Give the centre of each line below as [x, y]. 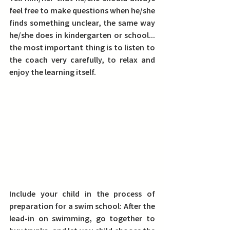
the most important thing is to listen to [82, 47]
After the [139, 206]
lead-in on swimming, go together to [82, 218]
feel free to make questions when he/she [82, 10]
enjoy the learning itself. [53, 72]
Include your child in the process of [82, 194]
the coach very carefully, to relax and [82, 60]
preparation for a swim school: [66, 206]
